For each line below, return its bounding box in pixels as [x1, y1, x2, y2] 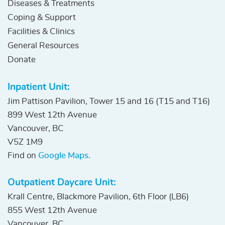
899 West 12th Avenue [8, 110, 97, 120]
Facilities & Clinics [8, 27, 75, 36]
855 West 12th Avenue [8, 206, 97, 215]
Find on [8, 151, 38, 160]
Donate [8, 55, 36, 64]
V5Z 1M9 [8, 138, 43, 147]
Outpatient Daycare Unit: [8, 178, 116, 188]
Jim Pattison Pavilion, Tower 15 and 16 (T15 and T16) [8, 97, 210, 106]
